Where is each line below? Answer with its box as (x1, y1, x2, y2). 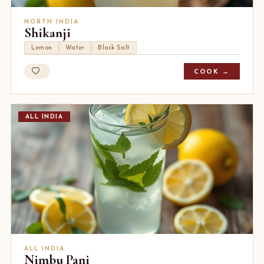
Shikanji (24, 25, 71, 42)
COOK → (194, 68, 230, 75)
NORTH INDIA (24, 19, 80, 26)
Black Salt (98, 44, 130, 51)
